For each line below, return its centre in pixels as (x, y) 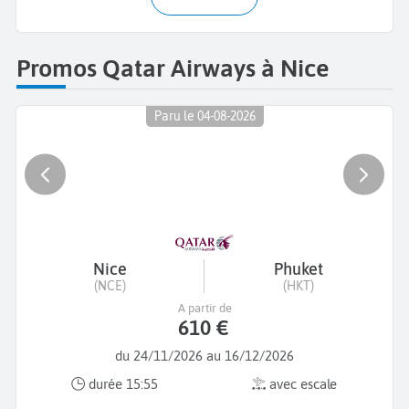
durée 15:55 (121, 384)
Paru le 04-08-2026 (204, 116)
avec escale (301, 384)
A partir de (204, 308)
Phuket (299, 268)
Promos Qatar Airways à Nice (173, 68)
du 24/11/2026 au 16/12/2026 (204, 355)
